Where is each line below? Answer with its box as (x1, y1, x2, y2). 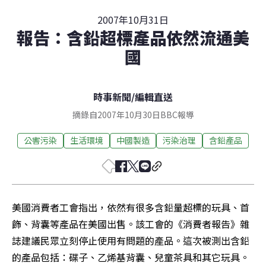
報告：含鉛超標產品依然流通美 (17, 25, 249, 49)
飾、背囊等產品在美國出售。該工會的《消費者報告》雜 (12, 216, 249, 231)
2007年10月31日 (97, 12, 169, 27)
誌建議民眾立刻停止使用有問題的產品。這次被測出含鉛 (12, 233, 249, 248)
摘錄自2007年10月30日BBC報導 (72, 108, 194, 121)
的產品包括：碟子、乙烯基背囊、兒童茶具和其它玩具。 (12, 249, 249, 264)
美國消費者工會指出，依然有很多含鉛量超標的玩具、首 (12, 199, 249, 214)
